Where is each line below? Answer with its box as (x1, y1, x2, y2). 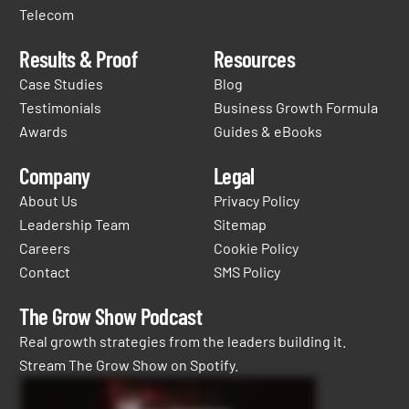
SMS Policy (214, 262, 280, 280)
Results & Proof (19, 44, 138, 72)
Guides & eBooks (214, 121, 322, 140)
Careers (19, 238, 71, 257)
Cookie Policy (214, 238, 299, 257)
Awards (19, 121, 68, 140)
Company (19, 161, 90, 189)
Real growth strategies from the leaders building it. (19, 331, 347, 350)
